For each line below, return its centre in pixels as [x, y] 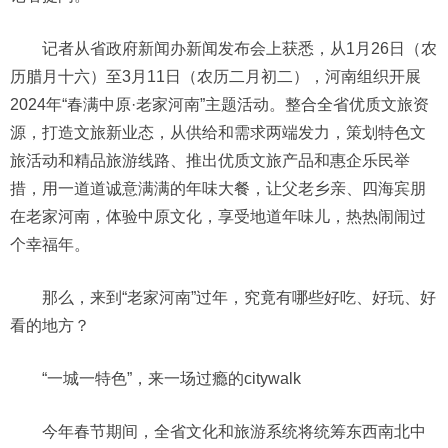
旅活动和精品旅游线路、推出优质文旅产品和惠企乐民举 [210, 160]
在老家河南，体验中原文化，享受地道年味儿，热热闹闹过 [218, 216]
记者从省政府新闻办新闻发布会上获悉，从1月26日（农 [239, 48]
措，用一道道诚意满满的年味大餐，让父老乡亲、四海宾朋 [218, 188]
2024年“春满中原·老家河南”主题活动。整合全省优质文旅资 [219, 104]
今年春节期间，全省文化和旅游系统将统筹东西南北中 [234, 431]
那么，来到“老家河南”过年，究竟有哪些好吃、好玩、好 [239, 297]
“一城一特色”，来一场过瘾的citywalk [171, 378]
